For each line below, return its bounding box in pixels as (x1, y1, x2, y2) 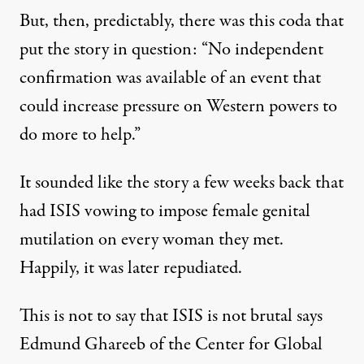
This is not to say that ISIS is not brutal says (19, 303, 323, 329)
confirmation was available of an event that (19, 65, 321, 91)
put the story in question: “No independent (19, 37, 323, 63)
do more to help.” (19, 122, 141, 148)
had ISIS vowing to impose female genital (19, 198, 310, 224)
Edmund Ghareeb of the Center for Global (19, 331, 323, 357)
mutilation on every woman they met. (19, 227, 284, 253)
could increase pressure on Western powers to (19, 93, 337, 119)
